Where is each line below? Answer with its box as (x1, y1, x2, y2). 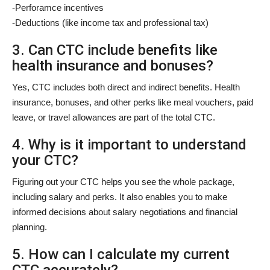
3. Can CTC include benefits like (12, 41, 218, 58)
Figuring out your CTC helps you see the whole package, (12, 176, 234, 187)
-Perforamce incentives (12, 2, 104, 13)
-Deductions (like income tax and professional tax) (12, 17, 209, 28)
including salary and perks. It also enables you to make (12, 191, 227, 202)
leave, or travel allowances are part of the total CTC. (12, 111, 215, 122)
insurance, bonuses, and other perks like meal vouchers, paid (12, 96, 253, 107)
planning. (12, 221, 47, 232)
